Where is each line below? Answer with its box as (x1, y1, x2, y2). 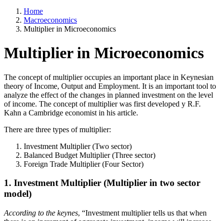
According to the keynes (4, 209, 78, 218)
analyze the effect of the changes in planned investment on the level (4, 90, 213, 99)
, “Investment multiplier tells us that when (78, 209, 207, 218)
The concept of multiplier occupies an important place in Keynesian (4, 73, 214, 81)
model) (4, 188, 32, 199)
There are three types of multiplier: (4, 125, 111, 134)
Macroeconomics (24, 15, 77, 24)
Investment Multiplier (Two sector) (24, 142, 132, 150)
